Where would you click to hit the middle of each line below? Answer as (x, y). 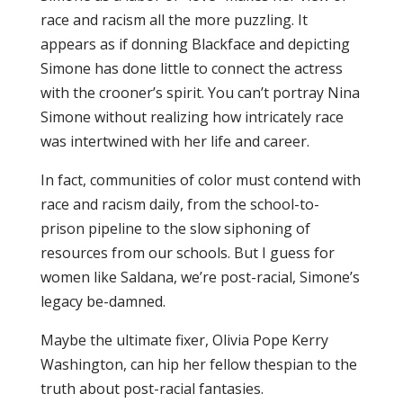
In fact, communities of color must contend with (200, 180)
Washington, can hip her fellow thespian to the (198, 364)
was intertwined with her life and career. (175, 141)
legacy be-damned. (103, 301)
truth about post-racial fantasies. (152, 389)
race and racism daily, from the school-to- (179, 204)
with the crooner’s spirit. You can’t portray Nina (200, 93)
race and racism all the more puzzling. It (174, 20)
